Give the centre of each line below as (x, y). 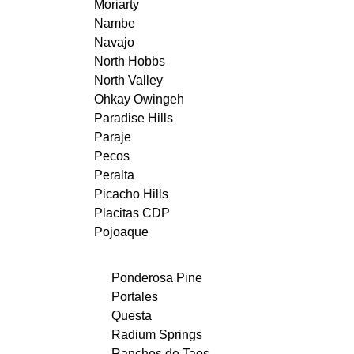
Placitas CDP (132, 213)
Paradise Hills (133, 118)
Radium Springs (157, 335)
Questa (132, 316)
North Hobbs (129, 61)
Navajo (114, 42)
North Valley (128, 80)
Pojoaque (121, 232)
